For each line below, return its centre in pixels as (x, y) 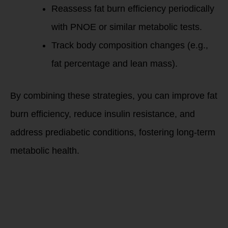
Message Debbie (93, 198)
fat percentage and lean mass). (115, 64)
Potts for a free (94, 208)
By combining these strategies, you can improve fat (114, 96)
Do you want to (90, 180)
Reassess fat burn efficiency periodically (133, 9)
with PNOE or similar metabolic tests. (127, 27)
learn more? (77, 189)
